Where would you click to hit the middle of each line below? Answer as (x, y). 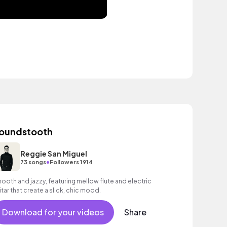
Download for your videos (53, 212)
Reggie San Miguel (53, 153)
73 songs (33, 162)
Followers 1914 (71, 162)
